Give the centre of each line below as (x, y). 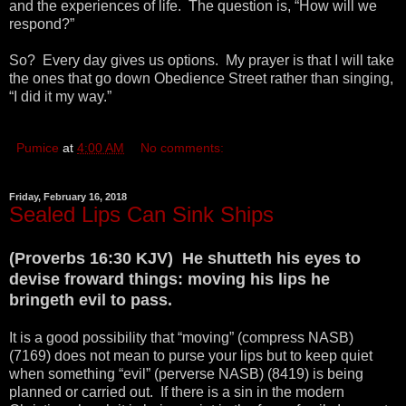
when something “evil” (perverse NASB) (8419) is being (186, 374)
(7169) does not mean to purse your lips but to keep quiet (191, 356)
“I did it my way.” (62, 96)
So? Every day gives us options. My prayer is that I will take (202, 60)
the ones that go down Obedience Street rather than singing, (201, 78)
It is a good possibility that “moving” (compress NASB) (181, 338)
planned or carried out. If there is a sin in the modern (177, 392)
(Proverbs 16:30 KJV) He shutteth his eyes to (185, 259)
